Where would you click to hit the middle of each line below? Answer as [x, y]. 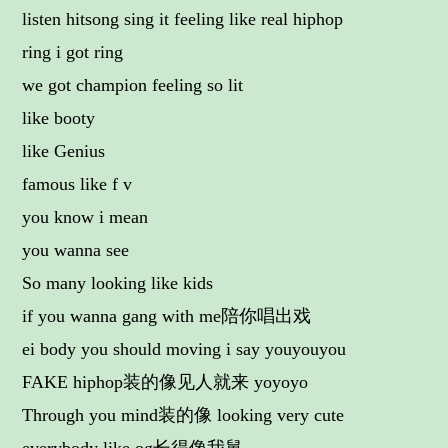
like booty [59, 118]
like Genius [64, 151]
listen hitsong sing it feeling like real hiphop [183, 19]
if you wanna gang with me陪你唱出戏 [167, 316]
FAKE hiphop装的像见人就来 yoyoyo [165, 382]
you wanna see [76, 250]
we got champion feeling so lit [133, 85]
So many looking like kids [118, 283]
